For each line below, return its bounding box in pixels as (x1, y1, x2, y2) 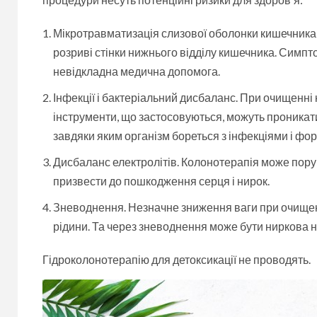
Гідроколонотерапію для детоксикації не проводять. (42, 252, 311, 266)
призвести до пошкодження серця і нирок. (53, 173, 270, 188)
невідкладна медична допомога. (53, 64, 220, 78)
